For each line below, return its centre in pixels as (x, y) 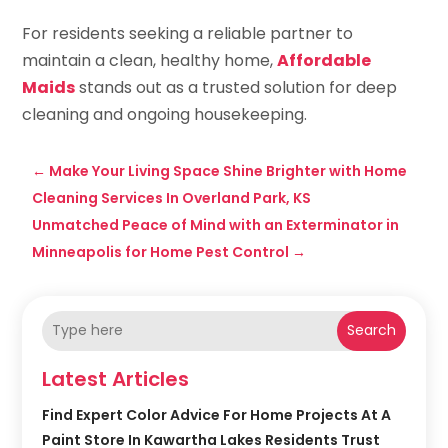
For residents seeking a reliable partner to (188, 33)
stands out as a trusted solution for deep (236, 87)
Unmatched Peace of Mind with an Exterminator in (216, 224)
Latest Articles (116, 378)
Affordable (324, 60)
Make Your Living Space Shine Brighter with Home (228, 170)
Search (371, 330)
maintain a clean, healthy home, (150, 60)
